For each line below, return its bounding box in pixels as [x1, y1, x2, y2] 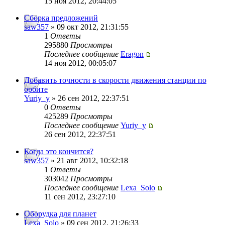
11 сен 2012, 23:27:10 [44, 192, 116, 201]
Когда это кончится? [24, 147, 93, 156]
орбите [24, 85, 48, 94]
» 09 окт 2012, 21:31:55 [49, 23, 129, 32]
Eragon [121, 50, 144, 59]
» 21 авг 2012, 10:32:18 [49, 156, 128, 165]
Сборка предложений [24, 14, 98, 23]
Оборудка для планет [24, 209, 96, 218]
